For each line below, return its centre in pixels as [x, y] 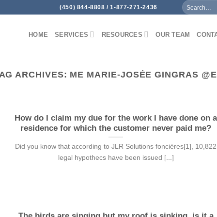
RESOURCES [122, 34]
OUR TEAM [173, 34]
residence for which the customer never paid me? [116, 128]
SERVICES [72, 34]
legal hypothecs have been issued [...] [116, 158]
